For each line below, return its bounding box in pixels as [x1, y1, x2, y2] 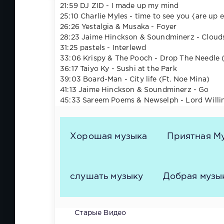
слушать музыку [70, 172, 143, 181]
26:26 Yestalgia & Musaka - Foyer [60, 23, 177, 30]
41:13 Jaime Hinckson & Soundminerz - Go [60, 86, 209, 93]
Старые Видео [74, 209, 126, 216]
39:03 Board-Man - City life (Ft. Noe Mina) [60, 76, 210, 82]
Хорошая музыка [70, 132, 147, 141]
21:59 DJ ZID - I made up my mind [60, 2, 179, 9]
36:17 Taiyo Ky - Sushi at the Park [60, 65, 177, 72]
